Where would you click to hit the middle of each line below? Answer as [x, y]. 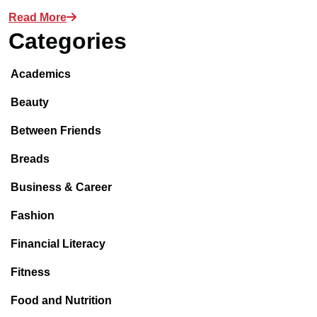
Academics [41, 74]
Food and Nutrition [61, 300]
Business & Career [61, 187]
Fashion [33, 215]
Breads [30, 159]
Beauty [30, 102]
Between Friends [56, 131]
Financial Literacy [58, 244]
